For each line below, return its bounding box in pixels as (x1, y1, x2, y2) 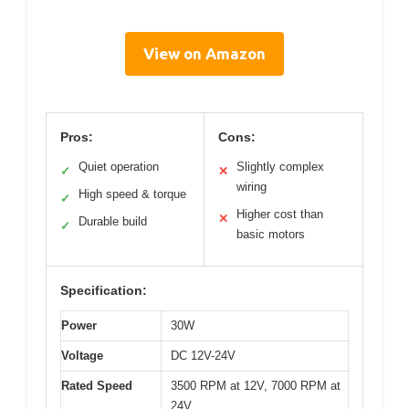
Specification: (60, 282, 147, 298)
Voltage (61, 348, 103, 362)
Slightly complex (236, 159, 324, 173)
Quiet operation (79, 159, 159, 173)
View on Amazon (143, 44, 266, 62)
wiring (236, 179, 267, 194)
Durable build (79, 214, 147, 228)
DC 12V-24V (171, 348, 236, 362)
